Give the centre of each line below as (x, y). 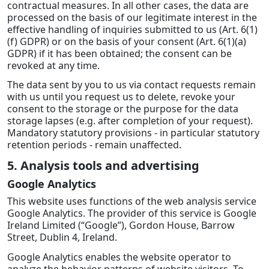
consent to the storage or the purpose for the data (123, 109)
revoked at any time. (53, 65)
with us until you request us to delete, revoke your (121, 97)
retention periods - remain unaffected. (94, 145)
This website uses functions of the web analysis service (132, 201)
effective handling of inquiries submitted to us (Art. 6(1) (132, 29)
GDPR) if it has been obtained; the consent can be (119, 53)
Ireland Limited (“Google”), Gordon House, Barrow (121, 225)
